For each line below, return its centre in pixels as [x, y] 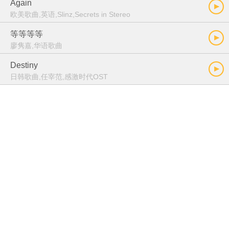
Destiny [24, 65]
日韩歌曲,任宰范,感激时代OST [59, 77]
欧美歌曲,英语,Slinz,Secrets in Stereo [70, 14]
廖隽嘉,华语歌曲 [36, 45]
